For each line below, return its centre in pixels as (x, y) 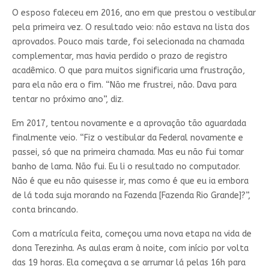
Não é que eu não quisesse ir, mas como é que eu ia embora (130, 181)
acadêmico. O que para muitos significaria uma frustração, (128, 71)
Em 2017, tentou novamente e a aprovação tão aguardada (129, 124)
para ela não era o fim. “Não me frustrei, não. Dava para (124, 85)
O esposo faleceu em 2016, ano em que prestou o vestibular (134, 13)
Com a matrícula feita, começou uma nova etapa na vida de (131, 234)
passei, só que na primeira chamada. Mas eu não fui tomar (128, 153)
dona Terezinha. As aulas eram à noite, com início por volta (130, 249)
